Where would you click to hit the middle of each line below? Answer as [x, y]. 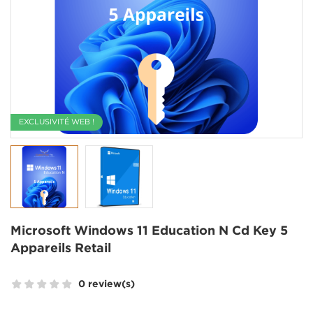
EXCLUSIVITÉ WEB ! [57, 123]
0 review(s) [107, 284]
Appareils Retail [61, 249]
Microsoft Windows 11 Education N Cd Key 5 [149, 232]
